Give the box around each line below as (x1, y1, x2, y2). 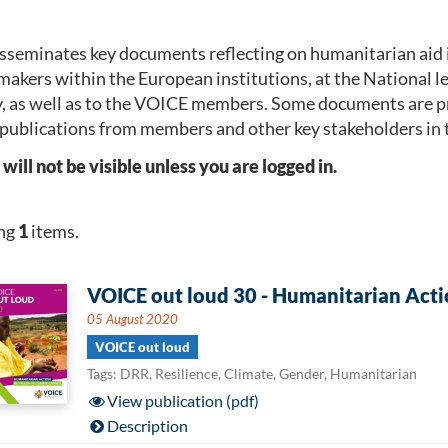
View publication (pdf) (107, 390, 260, 410)
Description (107, 415, 189, 435)
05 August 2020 (86, 310, 178, 327)
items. (27, 219, 79, 242)
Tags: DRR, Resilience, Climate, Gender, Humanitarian (86, 364, 417, 382)
